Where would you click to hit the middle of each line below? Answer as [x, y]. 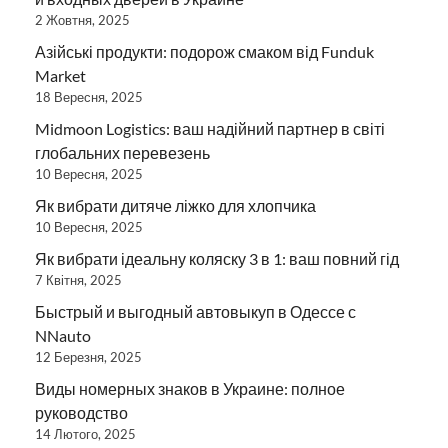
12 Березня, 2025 [88, 356]
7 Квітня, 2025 [78, 279]
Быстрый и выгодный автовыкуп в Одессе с [195, 311]
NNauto [63, 335]
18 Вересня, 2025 [89, 96]
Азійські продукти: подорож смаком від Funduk [204, 51]
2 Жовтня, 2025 [82, 19]
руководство [81, 412]
